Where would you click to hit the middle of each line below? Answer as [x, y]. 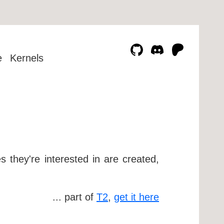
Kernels [27, 58]
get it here [136, 197]
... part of [74, 197]
